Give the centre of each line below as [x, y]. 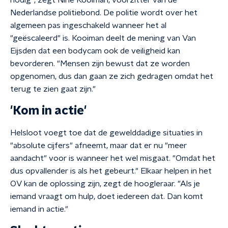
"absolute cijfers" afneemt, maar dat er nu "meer [98, 146]
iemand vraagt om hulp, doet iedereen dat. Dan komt [107, 196]
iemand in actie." [39, 209]
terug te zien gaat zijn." [53, 89]
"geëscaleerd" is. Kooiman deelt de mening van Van [103, 38]
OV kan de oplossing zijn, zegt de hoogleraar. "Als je [105, 184]
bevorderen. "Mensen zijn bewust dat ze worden [100, 64]
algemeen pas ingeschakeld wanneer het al [88, 25]
